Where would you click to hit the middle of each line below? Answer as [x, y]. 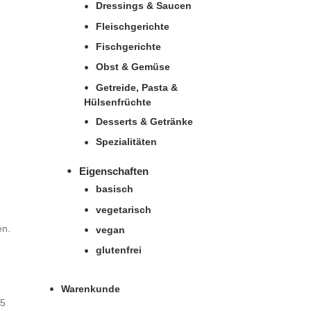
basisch [115, 189]
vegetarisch [124, 209]
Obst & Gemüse [133, 67]
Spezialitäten [126, 142]
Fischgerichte [128, 47]
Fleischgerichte [133, 26]
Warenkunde [91, 288]
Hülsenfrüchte [118, 102]
